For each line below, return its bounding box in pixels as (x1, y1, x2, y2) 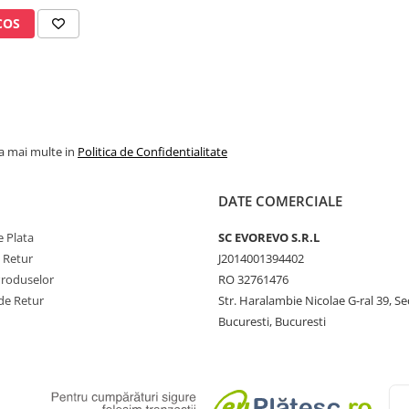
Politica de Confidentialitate (78, 143, 227, 161)
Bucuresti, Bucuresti (218, 313, 326, 330)
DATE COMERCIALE (218, 192, 342, 211)
